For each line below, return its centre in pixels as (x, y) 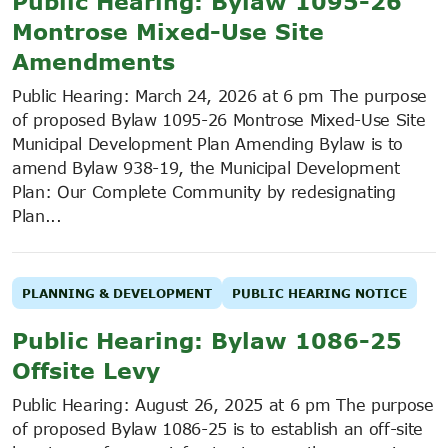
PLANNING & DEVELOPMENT (117, 292)
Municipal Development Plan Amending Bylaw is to (207, 143)
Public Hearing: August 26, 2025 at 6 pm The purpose (223, 404)
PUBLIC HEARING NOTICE (319, 292)
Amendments (93, 60)
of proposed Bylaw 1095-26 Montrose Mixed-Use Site (219, 119)
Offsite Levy (86, 369)
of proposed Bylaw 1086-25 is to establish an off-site (218, 428)
